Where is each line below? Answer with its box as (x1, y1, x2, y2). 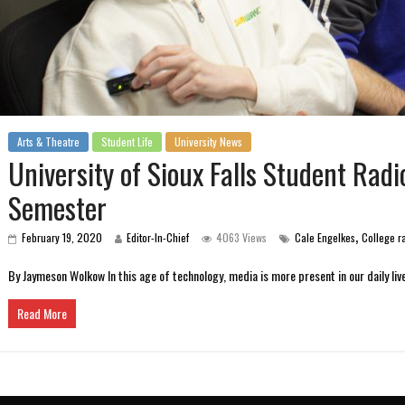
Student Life (101, 134, 153, 150)
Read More (17, 304, 67, 324)
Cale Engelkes (295, 230, 355, 246)
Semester (8, 186, 107, 230)
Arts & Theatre (17, 134, 80, 150)
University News (174, 134, 242, 150)
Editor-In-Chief (127, 230, 189, 246)
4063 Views (216, 230, 267, 246)
